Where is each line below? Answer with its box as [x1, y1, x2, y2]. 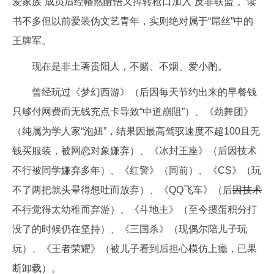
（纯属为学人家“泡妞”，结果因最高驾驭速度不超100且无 [12, 126, 260, 136]
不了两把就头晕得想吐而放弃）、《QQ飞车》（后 [12, 185, 232, 195]
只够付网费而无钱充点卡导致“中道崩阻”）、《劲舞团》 [12, 106, 253, 117]
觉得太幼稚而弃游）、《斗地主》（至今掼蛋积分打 [32, 204, 257, 215]
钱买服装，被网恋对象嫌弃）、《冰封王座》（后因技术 [12, 146, 257, 156]
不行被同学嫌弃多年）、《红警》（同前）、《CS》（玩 [12, 165, 261, 176]
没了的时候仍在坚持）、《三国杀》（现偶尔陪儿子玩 [12, 224, 247, 234]
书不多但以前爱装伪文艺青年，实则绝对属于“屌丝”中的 [12, 16, 253, 26]
